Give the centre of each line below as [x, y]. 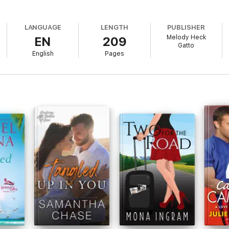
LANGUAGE [43, 27]
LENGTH [114, 27]
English [43, 54]
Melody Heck [186, 37]
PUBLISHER [186, 27]
